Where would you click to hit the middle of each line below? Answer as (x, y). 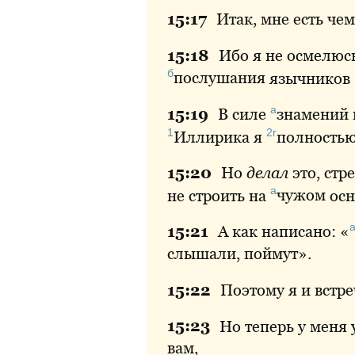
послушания (219, 78)
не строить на (219, 195)
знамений (313, 114)
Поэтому (252, 290)
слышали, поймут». (239, 253)
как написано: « (289, 231)
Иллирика (212, 137)
